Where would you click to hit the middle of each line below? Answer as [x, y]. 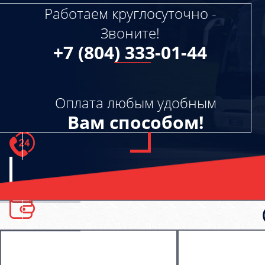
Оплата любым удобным [136, 102]
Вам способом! [136, 122]
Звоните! [130, 33]
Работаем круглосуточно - [130, 13]
